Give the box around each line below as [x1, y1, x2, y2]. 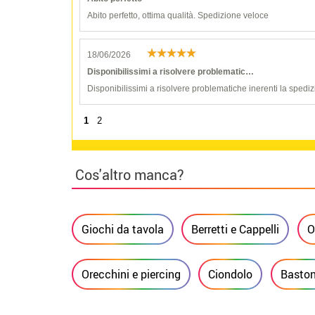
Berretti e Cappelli [191, 221, 280, 237]
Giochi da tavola [82, 221, 164, 237]
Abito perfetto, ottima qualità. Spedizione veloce [87, 10, 269, 20]
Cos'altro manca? [75, 165, 184, 184]
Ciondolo [208, 266, 253, 282]
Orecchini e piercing [82, 266, 181, 282]
